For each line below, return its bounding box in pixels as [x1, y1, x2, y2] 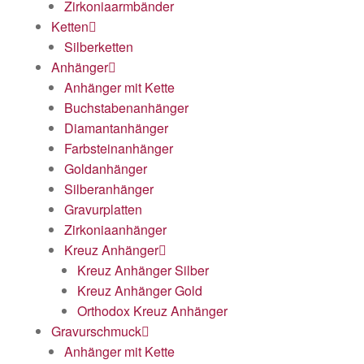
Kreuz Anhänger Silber [77, 260, 209, 279]
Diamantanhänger [64, 118, 168, 137]
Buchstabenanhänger [64, 97, 188, 117]
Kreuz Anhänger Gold [77, 280, 202, 300]
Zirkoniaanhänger [64, 219, 167, 239]
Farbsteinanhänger [64, 138, 173, 158]
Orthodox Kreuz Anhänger [77, 301, 227, 320]
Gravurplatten [64, 199, 142, 219]
